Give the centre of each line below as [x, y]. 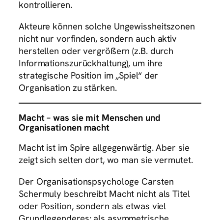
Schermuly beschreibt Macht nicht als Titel [104, 193]
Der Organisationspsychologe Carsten [96, 181]
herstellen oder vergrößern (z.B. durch [96, 51]
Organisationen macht [64, 127]
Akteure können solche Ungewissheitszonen [107, 26]
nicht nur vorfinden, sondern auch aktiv [98, 38]
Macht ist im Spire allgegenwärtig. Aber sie [104, 148]
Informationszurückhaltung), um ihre [91, 63]
